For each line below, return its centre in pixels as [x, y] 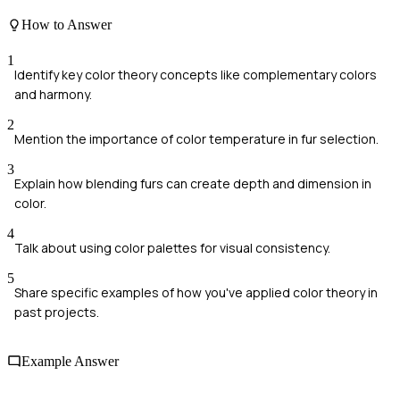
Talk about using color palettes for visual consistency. [172, 247]
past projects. [57, 312]
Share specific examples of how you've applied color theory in [196, 292]
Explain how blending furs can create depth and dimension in [193, 183]
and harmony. [53, 94]
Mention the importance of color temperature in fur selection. [196, 138]
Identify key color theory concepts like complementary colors [196, 74]
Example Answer [70, 361]
